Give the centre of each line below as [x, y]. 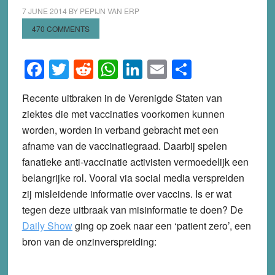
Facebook [87, 69]
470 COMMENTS [60, 29]
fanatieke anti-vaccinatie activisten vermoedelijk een [135, 161]
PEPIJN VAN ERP [109, 11]
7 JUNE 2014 [44, 11]
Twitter [97, 69]
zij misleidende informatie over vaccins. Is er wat [126, 193]
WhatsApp [163, 69]
